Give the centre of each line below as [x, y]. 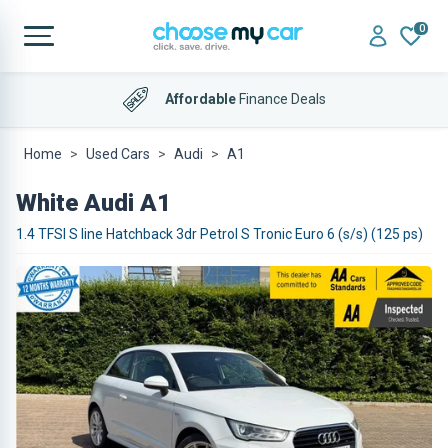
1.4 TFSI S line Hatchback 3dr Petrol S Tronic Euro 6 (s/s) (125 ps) [219, 234]
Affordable [200, 98]
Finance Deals [280, 98]
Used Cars [118, 154]
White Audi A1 [93, 203]
